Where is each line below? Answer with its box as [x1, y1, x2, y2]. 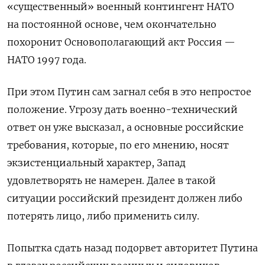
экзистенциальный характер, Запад [7, 157, 186, 169]
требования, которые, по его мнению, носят [7, 139, 229, 151]
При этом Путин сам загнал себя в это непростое [7, 86, 251, 98]
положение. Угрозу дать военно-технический [7, 104, 238, 116]
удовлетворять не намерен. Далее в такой [7, 174, 216, 187]
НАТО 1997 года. [7, 54, 86, 66]
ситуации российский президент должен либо [7, 192, 243, 205]
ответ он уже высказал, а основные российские [7, 121, 244, 134]
